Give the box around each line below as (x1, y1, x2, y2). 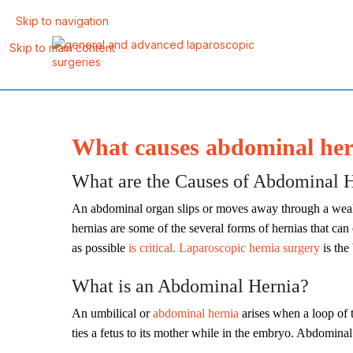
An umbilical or (72, 307, 153, 320)
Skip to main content (9, 40, 115, 54)
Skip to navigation (15, 14, 109, 28)
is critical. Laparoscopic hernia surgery (125, 241, 320, 255)
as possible (72, 241, 125, 255)
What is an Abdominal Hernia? (72, 276, 309, 296)
